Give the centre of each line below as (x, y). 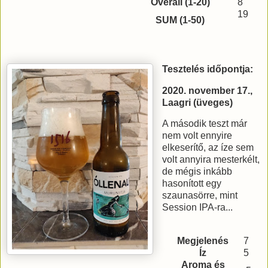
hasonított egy (192, 184)
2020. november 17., (208, 90)
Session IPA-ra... (198, 208)
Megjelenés (203, 241)
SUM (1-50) (180, 20)
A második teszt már (205, 124)
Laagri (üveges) (198, 102)
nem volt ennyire (197, 136)
